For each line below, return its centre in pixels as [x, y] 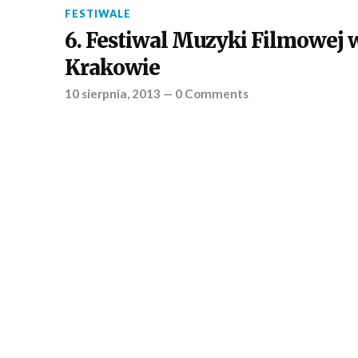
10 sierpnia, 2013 [112, 93]
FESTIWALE [97, 13]
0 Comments [211, 93]
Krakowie [112, 68]
